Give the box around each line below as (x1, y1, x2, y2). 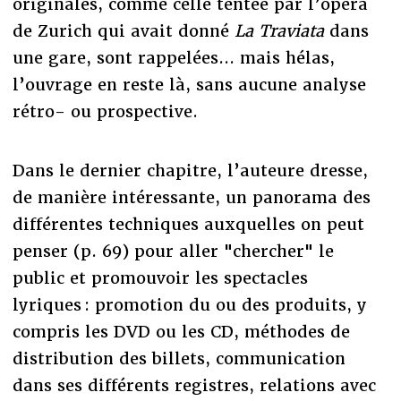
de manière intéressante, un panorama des (12, 186, 371, 208)
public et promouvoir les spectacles (12, 267, 308, 288)
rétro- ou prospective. (12, 100, 198, 122)
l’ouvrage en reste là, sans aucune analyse (12, 73, 366, 95)
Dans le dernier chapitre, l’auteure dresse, (12, 159, 368, 181)
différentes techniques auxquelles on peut (12, 213, 364, 235)
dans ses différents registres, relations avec (12, 374, 376, 396)
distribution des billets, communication (12, 347, 346, 369)
